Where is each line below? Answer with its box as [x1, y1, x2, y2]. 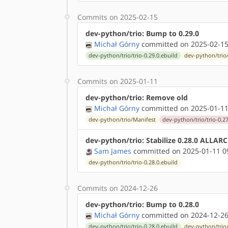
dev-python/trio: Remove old [85, 93, 188, 102]
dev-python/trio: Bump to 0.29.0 [85, 28, 199, 38]
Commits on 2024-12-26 [77, 183, 158, 193]
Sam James [94, 146, 131, 156]
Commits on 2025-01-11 [77, 76, 158, 86]
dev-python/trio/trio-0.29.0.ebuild [89, 52, 178, 59]
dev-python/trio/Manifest [89, 116, 156, 123]
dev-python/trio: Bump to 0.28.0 [85, 199, 199, 209]
